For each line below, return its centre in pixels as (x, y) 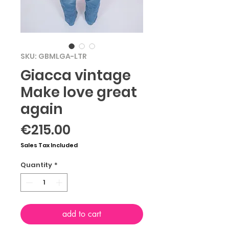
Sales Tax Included (49, 145)
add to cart (82, 214)
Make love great (79, 92)
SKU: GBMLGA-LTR (54, 56)
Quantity (36, 165)
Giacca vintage (76, 75)
